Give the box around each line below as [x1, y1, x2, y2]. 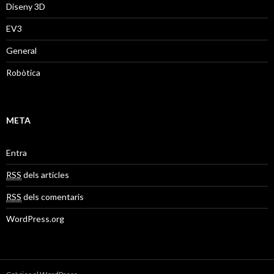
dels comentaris [21, 191, 84, 202]
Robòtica [6, 67, 40, 78]
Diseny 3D [6, 1, 45, 12]
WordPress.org [6, 213, 64, 224]
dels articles [21, 169, 69, 180]
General [6, 45, 37, 56]
